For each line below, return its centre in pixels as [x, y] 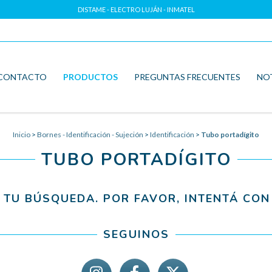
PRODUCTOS [90, 76]
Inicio [22, 134]
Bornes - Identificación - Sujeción [90, 134]
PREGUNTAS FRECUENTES [187, 76]
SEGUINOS [136, 234]
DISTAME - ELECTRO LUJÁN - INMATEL [136, 9]
